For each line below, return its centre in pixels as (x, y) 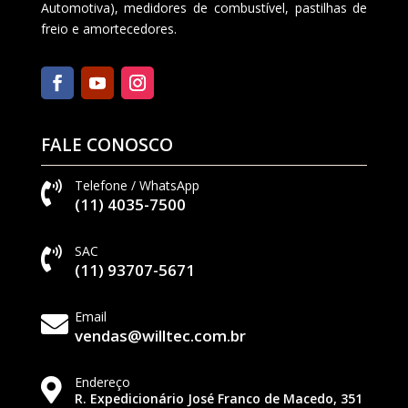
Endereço (102, 382)
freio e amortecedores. (108, 28)
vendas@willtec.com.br (160, 335)
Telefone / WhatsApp (137, 185)
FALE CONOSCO (107, 144)
